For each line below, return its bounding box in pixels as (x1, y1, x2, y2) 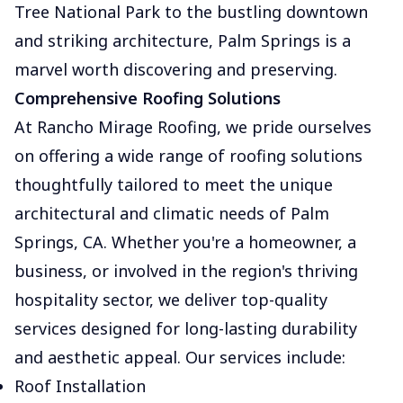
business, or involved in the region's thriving (14, 260, 358, 282)
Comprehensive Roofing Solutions (14, 87, 281, 109)
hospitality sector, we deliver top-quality (14, 289, 327, 310)
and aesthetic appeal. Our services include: (14, 346, 345, 368)
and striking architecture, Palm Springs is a (14, 30, 351, 51)
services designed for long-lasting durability (14, 318, 357, 339)
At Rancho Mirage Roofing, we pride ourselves (14, 116, 372, 138)
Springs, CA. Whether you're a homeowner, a (14, 231, 356, 253)
